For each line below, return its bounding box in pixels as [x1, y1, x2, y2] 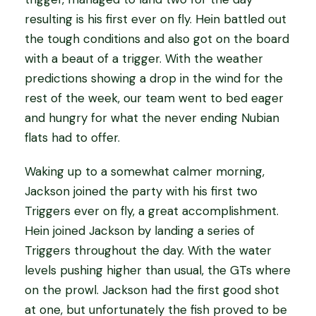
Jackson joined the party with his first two [25, 183, 257, 200]
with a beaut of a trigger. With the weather [25, 51, 263, 67]
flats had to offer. [25, 130, 120, 146]
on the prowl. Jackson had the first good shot [25, 282, 279, 298]
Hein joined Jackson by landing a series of [25, 223, 255, 239]
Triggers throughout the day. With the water [25, 243, 272, 259]
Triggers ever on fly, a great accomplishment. [25, 203, 279, 219]
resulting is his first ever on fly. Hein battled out [25, 11, 286, 28]
